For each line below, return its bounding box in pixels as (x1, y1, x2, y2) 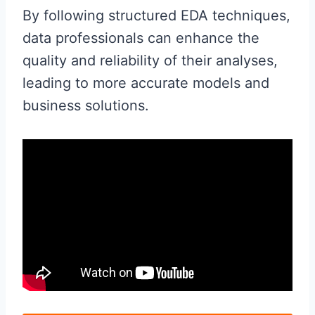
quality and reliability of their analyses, (22, 51, 278, 69)
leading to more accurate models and (22, 74, 269, 91)
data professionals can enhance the (22, 29, 259, 46)
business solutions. (22, 96, 149, 114)
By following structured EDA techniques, (22, 6, 290, 24)
